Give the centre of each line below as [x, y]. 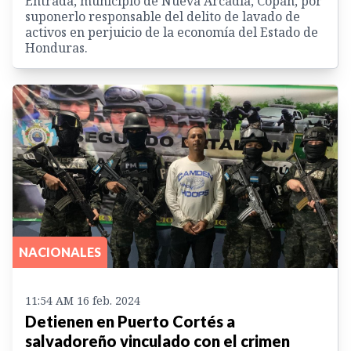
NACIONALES [60, 251]
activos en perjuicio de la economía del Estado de [172, 33]
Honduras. [56, 48]
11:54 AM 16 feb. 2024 [83, 300]
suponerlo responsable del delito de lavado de [163, 17]
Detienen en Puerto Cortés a [130, 321]
